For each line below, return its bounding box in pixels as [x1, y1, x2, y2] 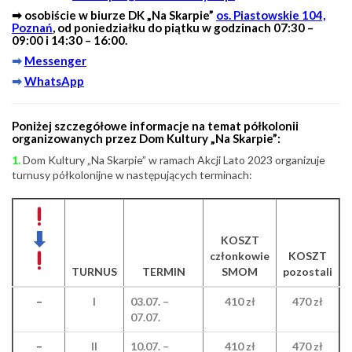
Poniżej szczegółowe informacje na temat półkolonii [12, 118, 299, 133]
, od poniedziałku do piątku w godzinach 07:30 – [53, 20, 313, 35]
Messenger [24, 53, 86, 68]
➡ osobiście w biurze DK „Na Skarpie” [12, 7, 216, 22]
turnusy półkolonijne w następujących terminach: [12, 167, 252, 181]
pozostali [283, 264, 332, 278]
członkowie [210, 248, 269, 262]
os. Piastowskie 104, [216, 7, 325, 22]
